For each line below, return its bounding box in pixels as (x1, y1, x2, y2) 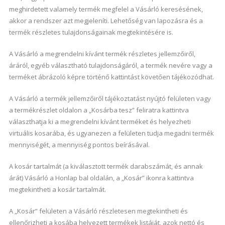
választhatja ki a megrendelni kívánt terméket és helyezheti (9, 117, 191, 126)
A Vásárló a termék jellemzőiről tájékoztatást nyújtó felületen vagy (9, 94, 211, 103)
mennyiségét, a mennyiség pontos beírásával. (9, 140, 150, 149)
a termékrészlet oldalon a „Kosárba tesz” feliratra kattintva (9, 105, 189, 115)
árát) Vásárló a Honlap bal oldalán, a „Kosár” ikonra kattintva (9, 173, 194, 182)
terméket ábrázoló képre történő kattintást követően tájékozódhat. (9, 72, 214, 81)
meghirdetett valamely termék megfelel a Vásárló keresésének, (9, 5, 203, 14)
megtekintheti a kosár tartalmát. (9, 185, 106, 194)
